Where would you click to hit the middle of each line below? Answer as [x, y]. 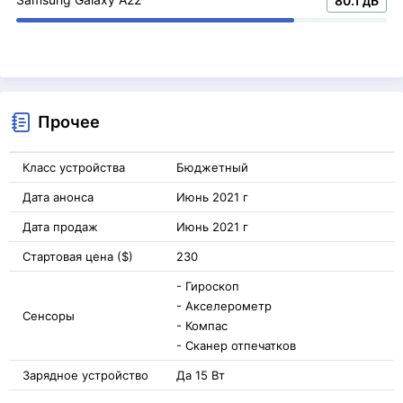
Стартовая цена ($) [78, 256]
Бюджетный [212, 167]
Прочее [69, 121]
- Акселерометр [224, 305]
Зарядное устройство [85, 375]
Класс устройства [74, 167]
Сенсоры [49, 315]
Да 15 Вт [201, 375]
